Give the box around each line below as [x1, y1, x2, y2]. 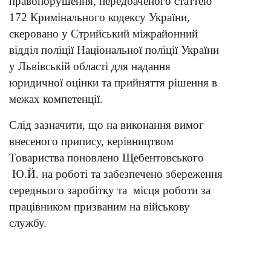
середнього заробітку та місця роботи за [9, 184, 211, 197]
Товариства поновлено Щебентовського [9, 151, 204, 164]
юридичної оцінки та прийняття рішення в [9, 76, 217, 89]
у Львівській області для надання [9, 60, 171, 73]
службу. [9, 217, 50, 229]
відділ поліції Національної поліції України [9, 44, 219, 56]
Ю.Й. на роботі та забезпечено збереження [9, 168, 223, 180]
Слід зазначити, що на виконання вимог [9, 119, 204, 131]
